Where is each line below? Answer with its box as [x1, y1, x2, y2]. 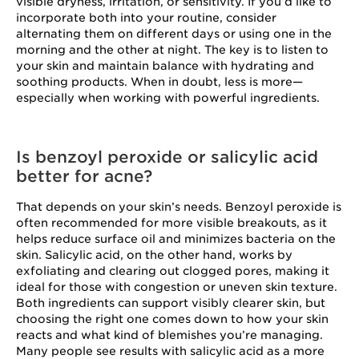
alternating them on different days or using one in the [16, 27, 332, 40]
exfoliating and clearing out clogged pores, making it [16, 264, 329, 277]
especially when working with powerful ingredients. [16, 91, 323, 104]
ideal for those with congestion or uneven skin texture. [16, 280, 337, 293]
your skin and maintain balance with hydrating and [16, 59, 314, 72]
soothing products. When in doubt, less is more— [16, 75, 303, 88]
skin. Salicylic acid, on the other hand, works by [16, 248, 292, 261]
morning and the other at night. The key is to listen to [16, 43, 329, 56]
